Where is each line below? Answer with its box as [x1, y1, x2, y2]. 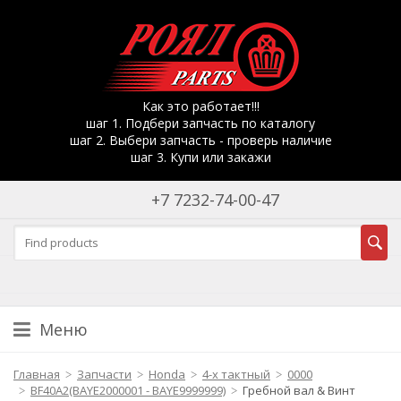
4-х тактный [202, 366, 270, 382]
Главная [13, 366, 60, 382]
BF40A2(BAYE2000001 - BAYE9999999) [30, 382, 226, 398]
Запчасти [77, 366, 132, 382]
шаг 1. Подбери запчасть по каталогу [86, 115, 315, 132]
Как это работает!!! [141, 98, 260, 115]
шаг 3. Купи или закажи [130, 149, 271, 166]
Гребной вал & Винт [243, 382, 355, 398]
